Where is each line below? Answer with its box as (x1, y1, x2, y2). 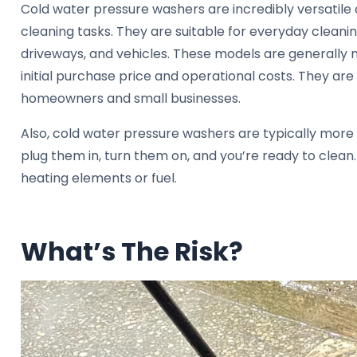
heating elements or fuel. (21, 168, 177, 187)
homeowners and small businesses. (21, 88, 241, 108)
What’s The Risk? (21, 233, 243, 269)
